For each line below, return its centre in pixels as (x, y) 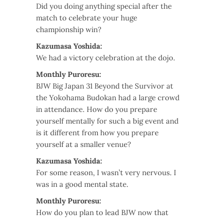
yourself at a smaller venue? (83, 145)
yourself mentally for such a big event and (107, 121)
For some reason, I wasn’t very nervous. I (106, 173)
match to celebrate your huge (87, 18)
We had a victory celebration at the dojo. (106, 58)
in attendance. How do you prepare (97, 109)
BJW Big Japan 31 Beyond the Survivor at (105, 86)
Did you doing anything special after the (104, 6)
